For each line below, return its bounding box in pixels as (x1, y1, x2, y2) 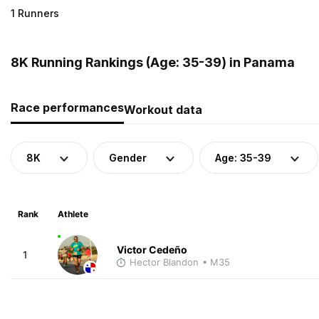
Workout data (124, 102, 202, 117)
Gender (109, 151, 147, 164)
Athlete (57, 208, 88, 219)
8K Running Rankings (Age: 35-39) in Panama (11, 54, 295, 70)
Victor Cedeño (116, 243, 187, 256)
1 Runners (11, 6, 59, 19)
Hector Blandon (129, 256, 199, 268)
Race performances (11, 100, 124, 115)
